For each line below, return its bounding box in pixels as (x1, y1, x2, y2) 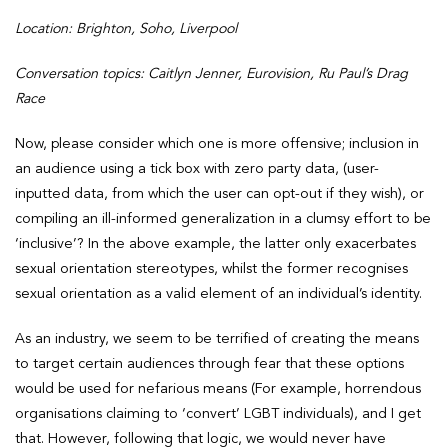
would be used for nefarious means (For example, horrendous (15, 382, 421, 397)
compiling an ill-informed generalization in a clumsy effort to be (15, 212, 431, 227)
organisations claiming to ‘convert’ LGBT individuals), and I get (15, 407, 421, 422)
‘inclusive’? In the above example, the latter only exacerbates (15, 237, 416, 252)
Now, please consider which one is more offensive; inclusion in (15, 137, 419, 152)
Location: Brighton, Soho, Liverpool (15, 22, 237, 37)
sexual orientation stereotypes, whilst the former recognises (15, 262, 408, 277)
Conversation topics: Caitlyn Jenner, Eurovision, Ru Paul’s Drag (15, 67, 408, 82)
